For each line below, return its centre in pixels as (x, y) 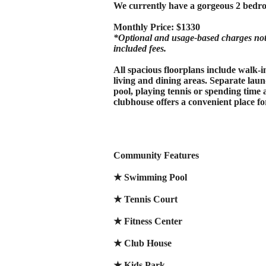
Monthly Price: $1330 (157, 27)
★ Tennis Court (145, 199)
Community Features (156, 155)
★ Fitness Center (148, 221)
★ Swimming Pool (150, 177)
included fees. (140, 48)
